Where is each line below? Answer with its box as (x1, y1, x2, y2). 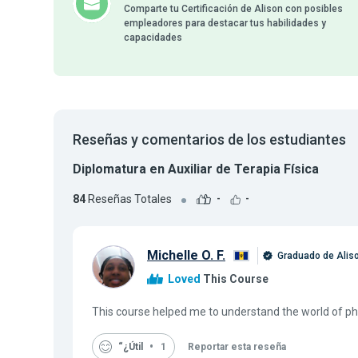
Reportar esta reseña (188, 340, 286, 352)
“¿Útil (118, 340, 143, 352)
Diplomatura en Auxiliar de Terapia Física (73, 161, 319, 177)
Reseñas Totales (86, 192, 172, 205)
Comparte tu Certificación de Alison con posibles (124, 3, 343, 14)
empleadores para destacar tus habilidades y (124, 18, 326, 29)
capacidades (124, 32, 182, 43)
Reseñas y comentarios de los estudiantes (73, 131, 346, 148)
